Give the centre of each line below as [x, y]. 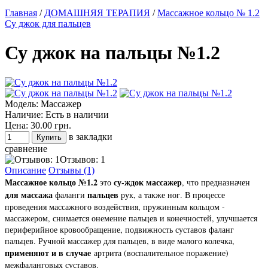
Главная [21, 13]
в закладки [91, 136]
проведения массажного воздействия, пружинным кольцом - [115, 206]
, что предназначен [216, 182]
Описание [25, 170]
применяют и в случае [48, 252]
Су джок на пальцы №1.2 [112, 53]
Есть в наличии [76, 114]
